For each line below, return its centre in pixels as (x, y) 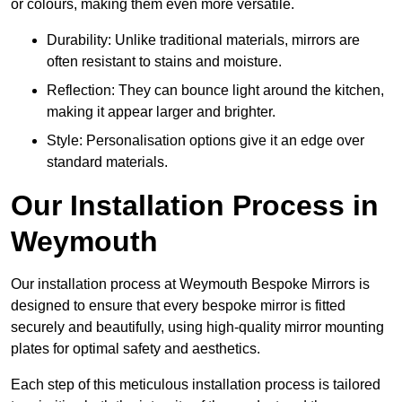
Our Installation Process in (195, 206)
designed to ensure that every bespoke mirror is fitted (178, 306)
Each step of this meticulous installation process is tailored (196, 385)
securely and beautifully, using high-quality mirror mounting (197, 328)
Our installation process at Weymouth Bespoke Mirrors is (190, 284)
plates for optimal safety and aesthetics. (135, 349)
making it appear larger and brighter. (161, 112)
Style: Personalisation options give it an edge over (205, 141)
